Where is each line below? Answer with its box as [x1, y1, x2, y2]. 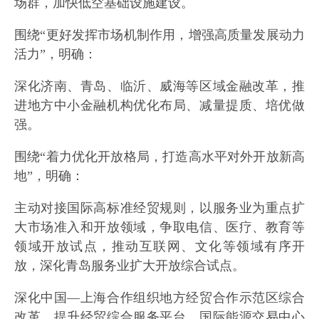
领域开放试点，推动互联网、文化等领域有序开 [14, 239, 305, 254]
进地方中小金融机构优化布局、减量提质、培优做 [14, 98, 305, 113]
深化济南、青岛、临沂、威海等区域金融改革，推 [14, 79, 305, 94]
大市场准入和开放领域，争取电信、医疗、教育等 [14, 220, 305, 235]
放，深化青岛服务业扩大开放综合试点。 [14, 258, 245, 273]
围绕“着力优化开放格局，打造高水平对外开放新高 [14, 150, 305, 164]
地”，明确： [14, 169, 84, 184]
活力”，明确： [14, 47, 97, 62]
